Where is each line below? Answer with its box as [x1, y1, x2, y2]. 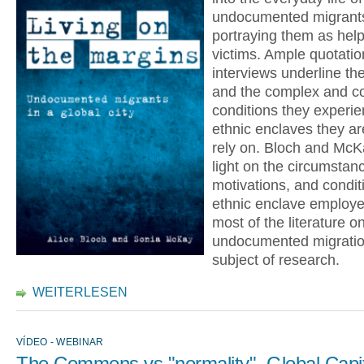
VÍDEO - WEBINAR [16, 336, 104, 348]
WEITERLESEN [32, 285, 128, 299]
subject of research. [212, 252, 340, 268]
